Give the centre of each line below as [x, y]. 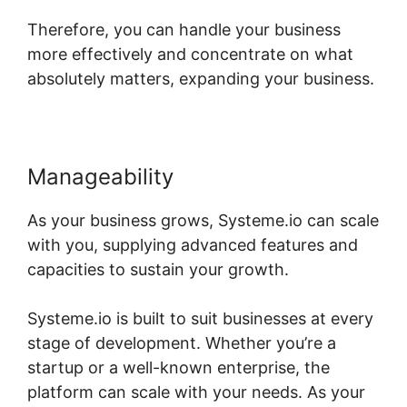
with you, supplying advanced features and [193, 245]
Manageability [100, 177]
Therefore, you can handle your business [184, 30]
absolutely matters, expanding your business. [201, 79]
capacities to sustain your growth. [158, 270]
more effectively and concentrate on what [190, 55]
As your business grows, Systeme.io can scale [203, 221]
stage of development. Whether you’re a [182, 343]
